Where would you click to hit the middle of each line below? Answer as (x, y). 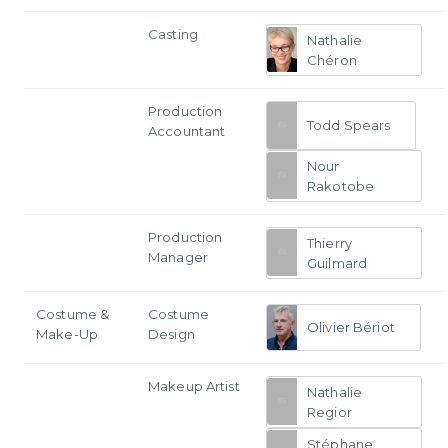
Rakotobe (341, 185)
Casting (173, 33)
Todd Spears (349, 125)
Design (171, 333)
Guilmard (337, 262)
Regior (329, 411)
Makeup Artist (194, 385)
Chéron (332, 59)
